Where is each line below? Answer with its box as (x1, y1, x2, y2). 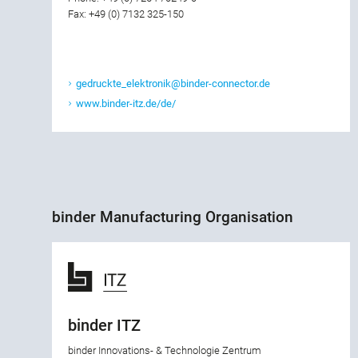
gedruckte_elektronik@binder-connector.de (76, 78, 270, 90)
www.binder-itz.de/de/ (76, 97, 176, 110)
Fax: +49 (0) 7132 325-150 (68, 8, 184, 21)
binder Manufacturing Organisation (52, 208, 293, 227)
